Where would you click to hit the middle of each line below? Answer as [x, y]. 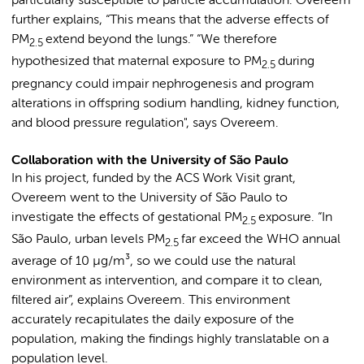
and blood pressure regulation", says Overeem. [145, 123]
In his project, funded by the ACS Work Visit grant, [154, 178]
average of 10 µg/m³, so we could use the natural [154, 261]
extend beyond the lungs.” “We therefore [161, 40]
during [296, 62]
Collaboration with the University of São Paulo [150, 160]
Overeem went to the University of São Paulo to [149, 198]
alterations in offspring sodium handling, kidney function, [175, 104]
